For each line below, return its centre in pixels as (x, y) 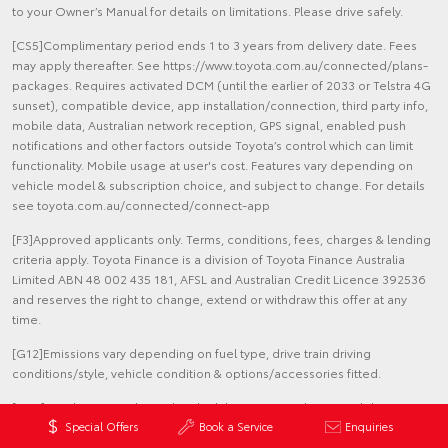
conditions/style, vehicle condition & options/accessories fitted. (196, 373)
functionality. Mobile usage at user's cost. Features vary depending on (212, 165)
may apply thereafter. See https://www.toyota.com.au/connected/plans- (220, 65)
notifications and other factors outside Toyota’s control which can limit (212, 145)
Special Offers (101, 426)
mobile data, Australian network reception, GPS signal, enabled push (209, 125)
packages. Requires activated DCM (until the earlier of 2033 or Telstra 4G (221, 85)
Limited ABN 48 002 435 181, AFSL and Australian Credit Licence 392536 (219, 279)
